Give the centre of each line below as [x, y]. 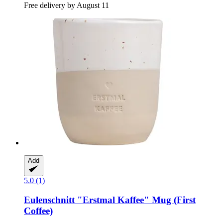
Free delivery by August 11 [66, 5]
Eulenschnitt [49, 200]
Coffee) [38, 211]
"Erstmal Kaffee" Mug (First [135, 200]
